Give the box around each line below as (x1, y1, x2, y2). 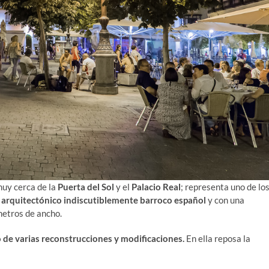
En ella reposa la (184, 232, 250, 244)
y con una (206, 194, 244, 205)
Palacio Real (131, 181, 181, 192)
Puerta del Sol (58, 181, 114, 192)
